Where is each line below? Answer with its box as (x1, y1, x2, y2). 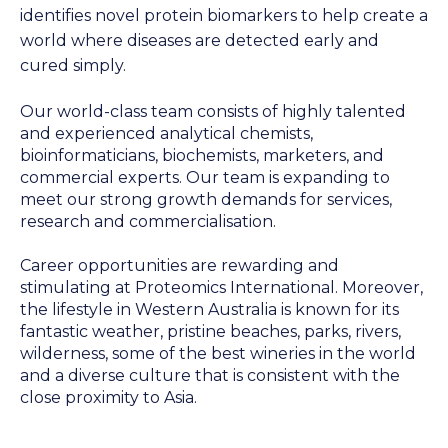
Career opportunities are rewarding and (20, 256, 339, 276)
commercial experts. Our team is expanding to (20, 167, 390, 187)
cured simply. (20, 56, 126, 76)
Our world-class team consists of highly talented (20, 101, 406, 121)
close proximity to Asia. (20, 388, 197, 408)
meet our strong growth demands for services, (20, 189, 392, 209)
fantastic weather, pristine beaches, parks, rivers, (20, 322, 401, 342)
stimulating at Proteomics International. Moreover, (20, 278, 423, 298)
